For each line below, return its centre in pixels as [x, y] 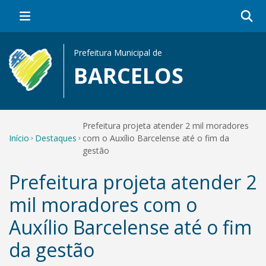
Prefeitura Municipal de [118, 53]
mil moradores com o [103, 205]
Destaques [56, 138]
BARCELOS [129, 76]
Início [19, 138]
